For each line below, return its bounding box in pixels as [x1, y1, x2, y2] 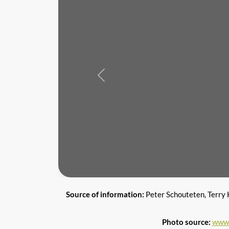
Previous [100, 74, 130, 84]
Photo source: [162, 217, 211, 226]
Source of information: [66, 189, 146, 199]
